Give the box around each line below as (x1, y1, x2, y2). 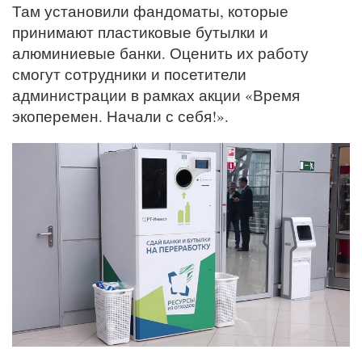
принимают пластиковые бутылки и (12, 22, 268, 43)
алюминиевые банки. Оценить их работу (12, 43, 309, 64)
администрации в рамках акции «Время (12, 85, 300, 106)
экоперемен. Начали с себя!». (12, 106, 229, 127)
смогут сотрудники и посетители (12, 64, 246, 85)
